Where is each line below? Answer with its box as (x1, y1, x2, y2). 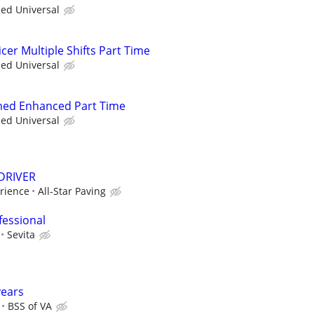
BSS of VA (8, 299, 52, 313)
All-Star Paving (38, 184, 106, 198)
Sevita (7, 228, 35, 242)
